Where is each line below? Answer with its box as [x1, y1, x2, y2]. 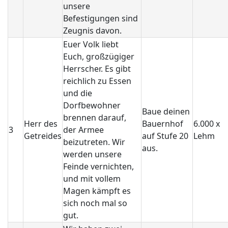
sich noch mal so [63, 197, 127, 209]
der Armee [63, 124, 104, 135]
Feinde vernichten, [63, 161, 134, 172]
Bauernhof [142, 118, 183, 129]
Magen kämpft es [63, 185, 131, 196]
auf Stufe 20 [142, 130, 188, 141]
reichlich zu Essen [63, 75, 131, 87]
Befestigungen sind [63, 13, 138, 24]
